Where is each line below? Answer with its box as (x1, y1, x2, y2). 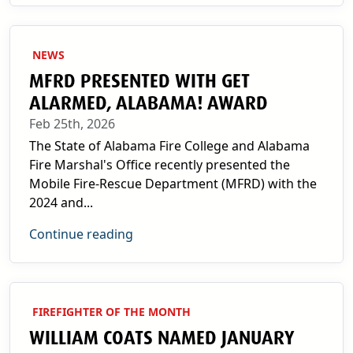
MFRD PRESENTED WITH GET (29, 69, 249, 93)
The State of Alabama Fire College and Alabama (29, 137, 310, 154)
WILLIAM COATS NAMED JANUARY (29, 326, 293, 350)
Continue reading (29, 225, 133, 243)
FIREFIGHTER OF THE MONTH (32, 304, 191, 319)
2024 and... (29, 194, 93, 211)
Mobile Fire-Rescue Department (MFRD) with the (29, 175, 317, 192)
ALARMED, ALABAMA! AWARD (29, 91, 268, 115)
